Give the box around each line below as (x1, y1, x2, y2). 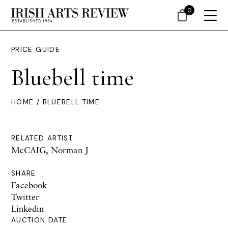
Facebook (11, 180, 47, 190)
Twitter (11, 191, 39, 202)
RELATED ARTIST (11, 134, 73, 142)
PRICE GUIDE (11, 45, 60, 54)
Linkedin (11, 203, 44, 214)
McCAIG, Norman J (11, 145, 89, 155)
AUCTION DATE (11, 216, 68, 224)
